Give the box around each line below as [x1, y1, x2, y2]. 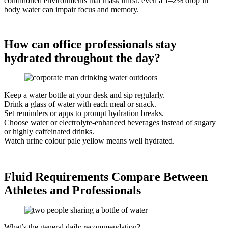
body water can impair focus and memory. [4, 5, 139, 14]
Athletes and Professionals [4, 184, 141, 197]
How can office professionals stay [4, 38, 177, 51]
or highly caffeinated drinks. [4, 127, 94, 136]
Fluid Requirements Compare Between [4, 170, 208, 184]
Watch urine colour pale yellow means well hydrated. [4, 136, 175, 146]
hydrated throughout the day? [4, 51, 160, 65]
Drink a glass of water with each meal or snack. [4, 100, 156, 109]
